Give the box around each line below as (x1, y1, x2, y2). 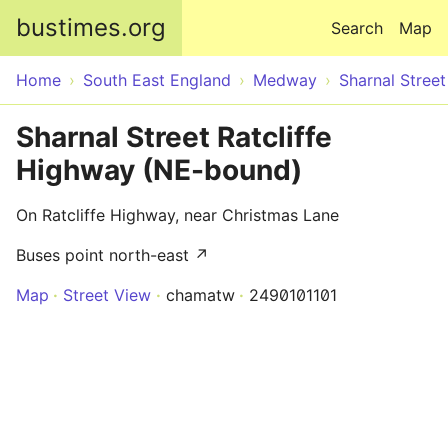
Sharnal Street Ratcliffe (16, 120, 332, 154)
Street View (63, 285, 151, 305)
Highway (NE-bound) (16, 153, 302, 187)
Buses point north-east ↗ (16, 245, 209, 265)
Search (331, 18, 383, 38)
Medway (253, 70, 317, 90)
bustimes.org (16, 13, 166, 42)
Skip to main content (145, 2, 303, 22)
